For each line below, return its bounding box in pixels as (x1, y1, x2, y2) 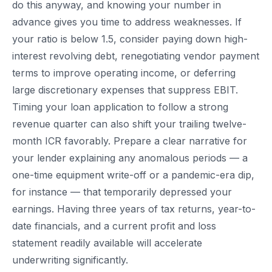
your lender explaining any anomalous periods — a (12, 152, 248, 165)
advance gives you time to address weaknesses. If (12, 16, 242, 29)
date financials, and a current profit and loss (12, 220, 216, 233)
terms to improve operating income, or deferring (12, 67, 236, 80)
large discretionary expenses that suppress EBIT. (12, 84, 238, 97)
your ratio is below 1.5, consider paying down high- (12, 33, 248, 46)
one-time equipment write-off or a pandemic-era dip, (12, 169, 254, 182)
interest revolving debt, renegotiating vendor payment (12, 50, 259, 63)
